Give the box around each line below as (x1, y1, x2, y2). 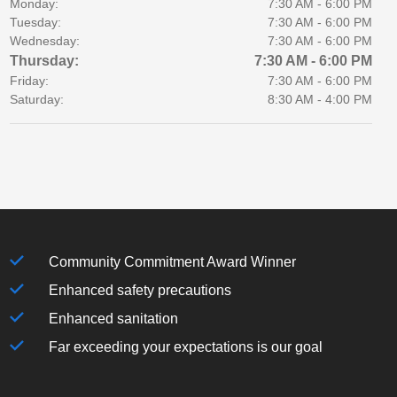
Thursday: (9, 53, 79, 68)
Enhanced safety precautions (48, 282, 231, 298)
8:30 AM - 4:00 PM (267, 92, 372, 106)
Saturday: (9, 92, 64, 106)
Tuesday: (9, 15, 61, 29)
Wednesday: (9, 34, 80, 48)
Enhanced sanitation (48, 310, 178, 326)
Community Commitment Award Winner (48, 253, 296, 269)
